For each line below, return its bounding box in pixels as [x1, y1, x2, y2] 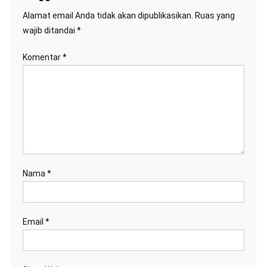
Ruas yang [194, 11, 235, 21]
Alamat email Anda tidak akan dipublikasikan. [22, 11, 193, 21]
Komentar [22, 52, 63, 63]
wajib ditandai [22, 26, 77, 36]
